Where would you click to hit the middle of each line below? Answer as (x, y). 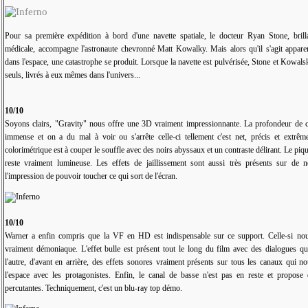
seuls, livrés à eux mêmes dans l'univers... (73, 75)
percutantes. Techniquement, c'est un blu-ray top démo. (93, 288)
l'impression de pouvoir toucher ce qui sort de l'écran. (94, 176)
